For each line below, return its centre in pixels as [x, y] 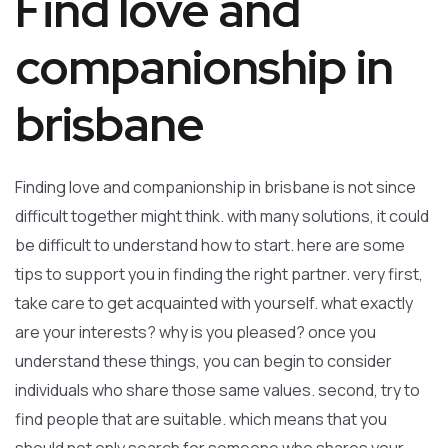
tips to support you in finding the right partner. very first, [219, 274]
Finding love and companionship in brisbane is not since [215, 187]
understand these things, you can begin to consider [203, 361]
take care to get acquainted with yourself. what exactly [214, 303]
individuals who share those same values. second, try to [217, 390]
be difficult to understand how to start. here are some [210, 245]
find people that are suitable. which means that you [201, 419]
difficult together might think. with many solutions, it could [222, 216]
